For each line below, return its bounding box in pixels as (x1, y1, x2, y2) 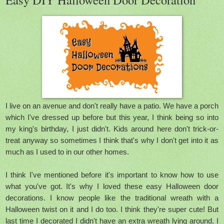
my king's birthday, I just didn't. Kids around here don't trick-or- (5, 124, 218, 133)
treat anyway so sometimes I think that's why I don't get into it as (5, 136, 218, 145)
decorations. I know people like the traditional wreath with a (5, 193, 218, 202)
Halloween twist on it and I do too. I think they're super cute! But (5, 205, 218, 214)
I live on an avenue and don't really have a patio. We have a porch (5, 101, 218, 110)
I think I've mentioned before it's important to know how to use (5, 170, 218, 179)
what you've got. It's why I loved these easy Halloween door (5, 182, 218, 191)
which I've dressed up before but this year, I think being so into (5, 113, 218, 122)
